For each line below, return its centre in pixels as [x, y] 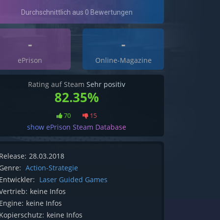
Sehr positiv [106, 84]
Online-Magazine [123, 60]
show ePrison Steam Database [77, 127]
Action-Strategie [52, 168]
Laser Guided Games [73, 180]
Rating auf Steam [57, 84]
